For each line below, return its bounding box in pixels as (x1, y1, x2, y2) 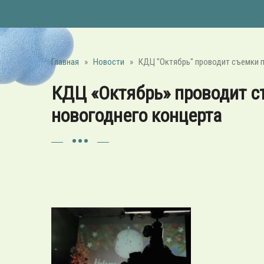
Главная (51, 57, 79, 67)
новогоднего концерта (51, 104, 222, 127)
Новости (93, 57, 124, 67)
